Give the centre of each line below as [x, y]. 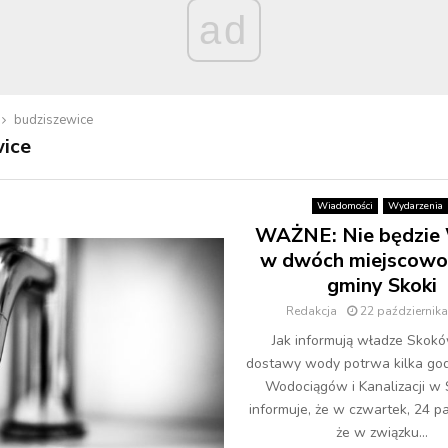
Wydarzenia [415, 206]
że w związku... [382, 432]
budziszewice [53, 120]
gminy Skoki [382, 285]
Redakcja [311, 311]
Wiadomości [344, 206]
